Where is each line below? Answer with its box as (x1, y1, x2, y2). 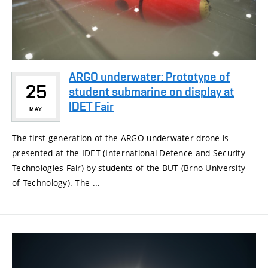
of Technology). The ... (12, 177, 100, 189)
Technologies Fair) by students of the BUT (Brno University (12, 162, 246, 174)
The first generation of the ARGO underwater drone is (12, 132, 229, 144)
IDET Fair (69, 99, 114, 114)
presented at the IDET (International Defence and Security (12, 147, 245, 159)
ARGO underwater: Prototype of (69, 69, 230, 84)
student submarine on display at (69, 84, 234, 99)
